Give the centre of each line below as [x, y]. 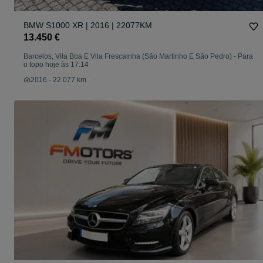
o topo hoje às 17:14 [56, 65]
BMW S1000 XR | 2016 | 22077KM [88, 26]
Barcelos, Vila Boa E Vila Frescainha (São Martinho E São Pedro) [128, 57]
